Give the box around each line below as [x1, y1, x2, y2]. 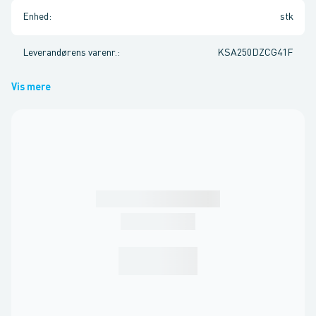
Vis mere [11, 83, 51, 92]
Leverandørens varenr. [23, 48, 117, 58]
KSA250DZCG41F [217, 48, 293, 58]
